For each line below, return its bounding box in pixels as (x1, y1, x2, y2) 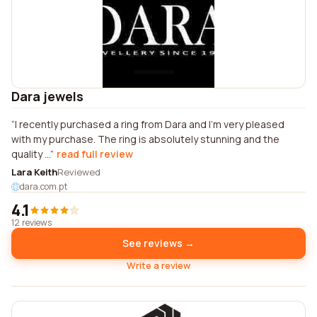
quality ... (11, 147, 50, 161)
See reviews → (122, 236, 195, 250)
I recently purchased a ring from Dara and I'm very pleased (15, 117, 284, 131)
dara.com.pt (20, 180, 68, 192)
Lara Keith (11, 166, 57, 178)
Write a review (127, 259, 190, 272)
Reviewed (57, 166, 100, 178)
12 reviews (11, 217, 52, 229)
